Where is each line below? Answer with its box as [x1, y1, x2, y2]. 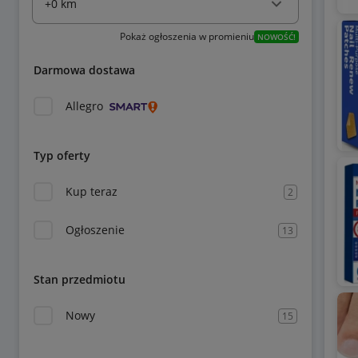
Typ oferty [34, 148, 90, 163]
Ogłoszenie [66, 222, 125, 237]
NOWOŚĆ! [257, 31, 296, 42]
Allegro [66, 98, 103, 113]
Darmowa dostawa [34, 62, 135, 78]
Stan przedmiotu [34, 272, 125, 287]
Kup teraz [66, 184, 117, 199]
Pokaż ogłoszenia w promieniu [119, 30, 254, 43]
